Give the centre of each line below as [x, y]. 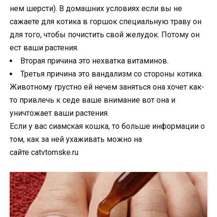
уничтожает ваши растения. [59, 113]
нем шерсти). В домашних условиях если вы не [96, 8]
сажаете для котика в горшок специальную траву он [106, 21]
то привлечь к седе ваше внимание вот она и [93, 100]
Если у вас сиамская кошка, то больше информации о [107, 126]
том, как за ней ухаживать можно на [76, 139]
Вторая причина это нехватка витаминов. [94, 61]
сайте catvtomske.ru [44, 152]
